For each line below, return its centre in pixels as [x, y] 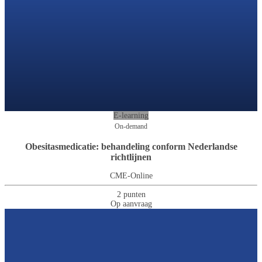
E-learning [131, 115]
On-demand [131, 126]
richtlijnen [131, 157]
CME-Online [131, 176]
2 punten [131, 195]
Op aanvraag [131, 204]
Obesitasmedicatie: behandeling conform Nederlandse [131, 146]
